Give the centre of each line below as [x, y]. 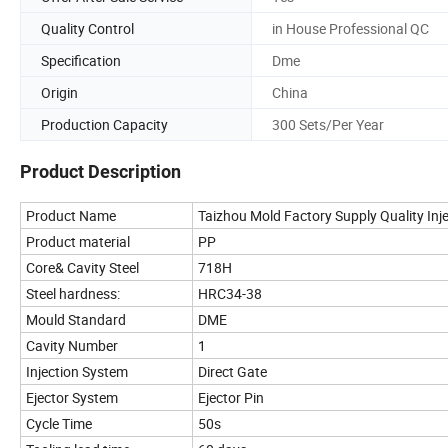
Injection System [77, 372]
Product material [78, 242]
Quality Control [87, 28]
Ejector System [72, 398]
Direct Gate [232, 372]
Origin [59, 92]
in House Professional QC [350, 28]
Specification [81, 60]
